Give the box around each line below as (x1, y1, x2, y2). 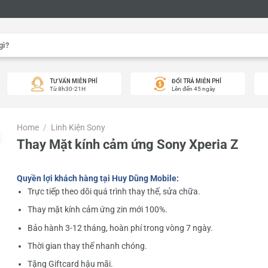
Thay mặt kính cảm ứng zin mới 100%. (27, 205, 167, 215)
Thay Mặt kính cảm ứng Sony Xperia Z (16, 136, 238, 152)
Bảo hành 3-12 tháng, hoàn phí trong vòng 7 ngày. (27, 223, 213, 233)
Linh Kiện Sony (50, 123, 105, 132)
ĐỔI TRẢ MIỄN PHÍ (171, 77, 221, 84)
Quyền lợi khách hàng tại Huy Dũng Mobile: (16, 173, 179, 183)
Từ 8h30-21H (50, 85, 86, 92)
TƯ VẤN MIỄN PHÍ (50, 77, 98, 84)
